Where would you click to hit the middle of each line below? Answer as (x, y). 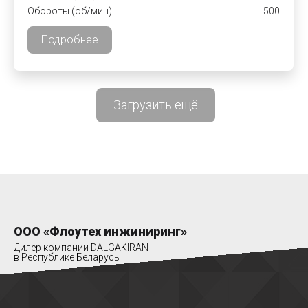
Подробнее (70, 40)
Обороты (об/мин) (70, 11)
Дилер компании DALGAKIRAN (81, 247)
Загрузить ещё (156, 105)
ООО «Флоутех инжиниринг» (100, 231)
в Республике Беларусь (67, 257)
